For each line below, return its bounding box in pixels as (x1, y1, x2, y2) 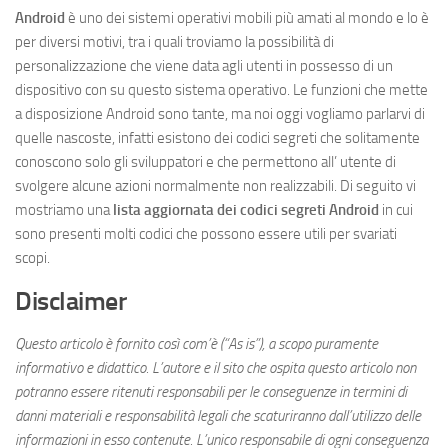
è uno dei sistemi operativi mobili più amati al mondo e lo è (65, 8, 429, 27)
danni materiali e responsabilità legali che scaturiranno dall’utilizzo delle (15, 406, 421, 425)
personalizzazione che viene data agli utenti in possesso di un (15, 56, 393, 75)
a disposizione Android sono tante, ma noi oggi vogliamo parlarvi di (15, 104, 425, 123)
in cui (379, 200, 413, 219)
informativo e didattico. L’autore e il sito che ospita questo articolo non (15, 358, 416, 377)
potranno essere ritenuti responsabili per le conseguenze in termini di (15, 382, 407, 401)
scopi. (15, 248, 50, 267)
